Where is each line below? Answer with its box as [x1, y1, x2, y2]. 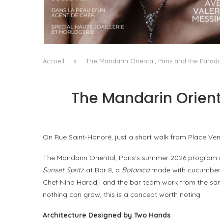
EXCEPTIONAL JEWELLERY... [88, 13, 189, 25]
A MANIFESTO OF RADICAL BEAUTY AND [64, 3, 213, 15]
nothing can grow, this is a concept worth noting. [43, 190, 202, 199]
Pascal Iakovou [120, 27, 166, 36]
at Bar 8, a [84, 165, 122, 175]
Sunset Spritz [43, 165, 84, 175]
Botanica [122, 165, 149, 175]
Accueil [43, 57, 64, 65]
